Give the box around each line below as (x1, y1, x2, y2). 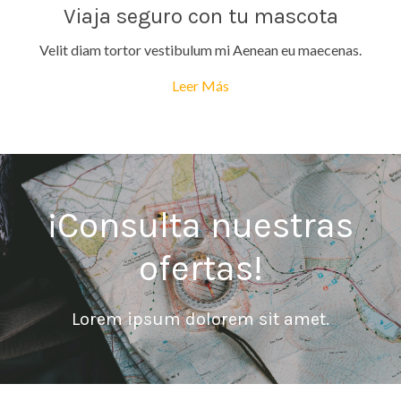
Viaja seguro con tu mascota (63, 4, 338, 29)
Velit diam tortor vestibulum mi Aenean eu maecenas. (39, 41, 362, 58)
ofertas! (138, 247, 263, 289)
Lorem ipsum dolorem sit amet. (72, 309, 329, 329)
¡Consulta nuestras (47, 204, 354, 246)
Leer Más (172, 77, 229, 94)
